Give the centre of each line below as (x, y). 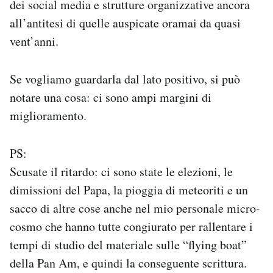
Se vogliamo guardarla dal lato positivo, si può (125, 79)
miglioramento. (48, 115)
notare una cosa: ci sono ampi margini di (111, 97)
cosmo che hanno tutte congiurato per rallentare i (131, 226)
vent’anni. (34, 41)
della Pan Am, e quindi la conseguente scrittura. (128, 263)
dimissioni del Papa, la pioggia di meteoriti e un (129, 190)
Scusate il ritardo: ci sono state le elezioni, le (121, 172)
